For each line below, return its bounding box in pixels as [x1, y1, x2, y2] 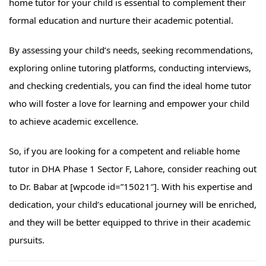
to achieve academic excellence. [9, 115, 138, 128]
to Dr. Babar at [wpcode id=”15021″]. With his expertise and [9, 180, 252, 193]
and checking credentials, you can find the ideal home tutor [9, 80, 251, 92]
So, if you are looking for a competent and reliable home [9, 145, 240, 157]
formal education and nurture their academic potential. [9, 14, 233, 27]
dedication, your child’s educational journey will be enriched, [9, 198, 256, 211]
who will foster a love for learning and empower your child [9, 97, 249, 110]
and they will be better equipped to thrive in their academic [9, 216, 251, 229]
